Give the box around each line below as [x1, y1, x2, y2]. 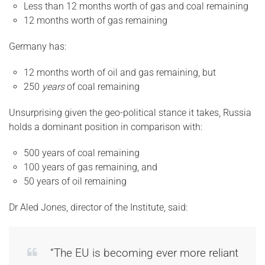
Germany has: [9, 41, 66, 52]
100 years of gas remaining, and [24, 161, 157, 173]
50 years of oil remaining [24, 176, 127, 187]
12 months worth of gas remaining [24, 15, 167, 26]
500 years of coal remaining [24, 147, 140, 159]
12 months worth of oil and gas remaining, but [24, 67, 216, 78]
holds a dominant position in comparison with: [9, 121, 202, 132]
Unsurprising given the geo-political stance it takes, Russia [9, 107, 251, 118]
